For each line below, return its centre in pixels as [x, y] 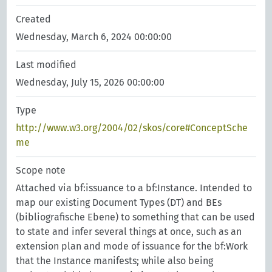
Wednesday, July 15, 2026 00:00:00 [90, 82]
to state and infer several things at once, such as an [129, 232]
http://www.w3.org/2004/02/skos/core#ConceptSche [132, 128]
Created [34, 19]
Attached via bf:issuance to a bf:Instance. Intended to [134, 188]
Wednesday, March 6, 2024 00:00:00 [94, 37]
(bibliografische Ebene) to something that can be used [136, 217]
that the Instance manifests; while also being [115, 261]
